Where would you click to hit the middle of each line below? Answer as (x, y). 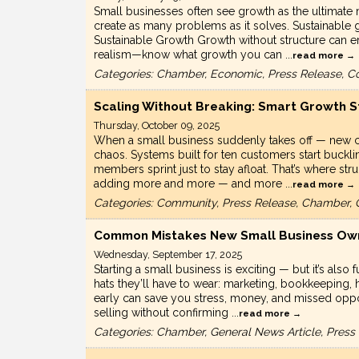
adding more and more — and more (190, 184)
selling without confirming (163, 313)
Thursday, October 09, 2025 (157, 126)
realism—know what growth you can (190, 55)
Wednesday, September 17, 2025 (168, 255)
